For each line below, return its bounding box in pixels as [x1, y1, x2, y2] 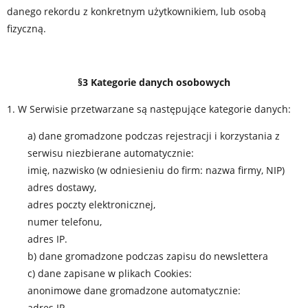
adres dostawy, [27, 181, 96, 194]
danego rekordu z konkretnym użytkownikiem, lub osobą [7, 5, 266, 18]
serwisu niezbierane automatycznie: [27, 146, 194, 159]
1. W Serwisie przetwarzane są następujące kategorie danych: [7, 102, 291, 115]
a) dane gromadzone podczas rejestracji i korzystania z [27, 129, 280, 142]
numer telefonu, [27, 215, 102, 228]
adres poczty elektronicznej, [27, 198, 155, 211]
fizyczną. [7, 22, 46, 35]
